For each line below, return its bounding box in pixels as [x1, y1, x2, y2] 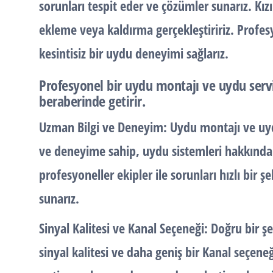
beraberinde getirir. [39, 91, 146, 111]
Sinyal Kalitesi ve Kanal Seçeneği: [39, 219, 208, 237]
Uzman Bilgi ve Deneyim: [39, 118, 170, 136]
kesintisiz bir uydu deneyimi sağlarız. [39, 44, 229, 62]
